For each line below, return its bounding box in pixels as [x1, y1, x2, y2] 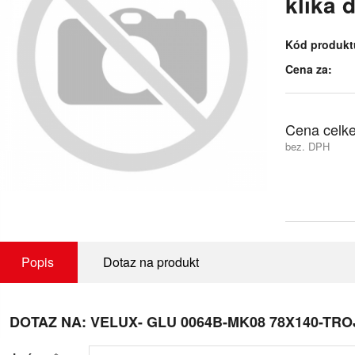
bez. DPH [285, 139, 330, 154]
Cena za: [285, 61, 333, 77]
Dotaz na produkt [102, 253, 199, 271]
